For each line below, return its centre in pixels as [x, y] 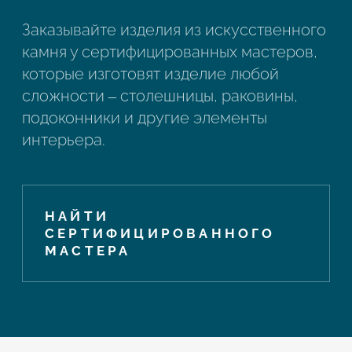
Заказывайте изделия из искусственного [174, 30]
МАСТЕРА [88, 250]
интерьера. [64, 140]
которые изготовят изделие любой [150, 74]
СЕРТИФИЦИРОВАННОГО [160, 233]
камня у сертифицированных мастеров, [170, 52]
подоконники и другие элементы [145, 118]
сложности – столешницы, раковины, [160, 96]
